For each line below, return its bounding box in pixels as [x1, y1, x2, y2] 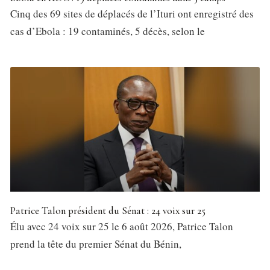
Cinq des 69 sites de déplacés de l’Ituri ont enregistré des [10, 7, 254, 21]
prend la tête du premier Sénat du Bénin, [10, 237, 181, 251]
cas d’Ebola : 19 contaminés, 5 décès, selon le [10, 24, 205, 39]
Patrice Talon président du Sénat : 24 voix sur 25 [10, 204, 206, 218]
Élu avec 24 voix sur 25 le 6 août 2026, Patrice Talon [10, 219, 233, 234]
